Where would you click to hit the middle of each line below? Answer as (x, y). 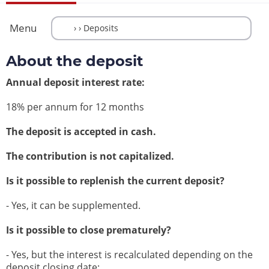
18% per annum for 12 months (75, 107)
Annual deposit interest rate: (75, 83)
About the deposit (74, 61)
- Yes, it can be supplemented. (73, 206)
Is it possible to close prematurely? (89, 230)
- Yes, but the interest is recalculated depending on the (129, 255)
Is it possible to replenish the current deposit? (115, 181)
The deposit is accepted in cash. (81, 132)
